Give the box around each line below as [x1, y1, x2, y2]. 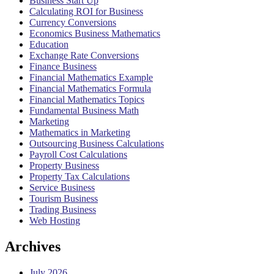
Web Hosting [29, 215, 80, 226]
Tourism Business [29, 193, 98, 204]
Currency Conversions [29, 17, 116, 28]
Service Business [29, 182, 95, 193]
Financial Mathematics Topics [29, 94, 144, 105]
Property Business [29, 160, 99, 171]
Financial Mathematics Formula [29, 83, 151, 94]
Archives [5, 239, 61, 254]
